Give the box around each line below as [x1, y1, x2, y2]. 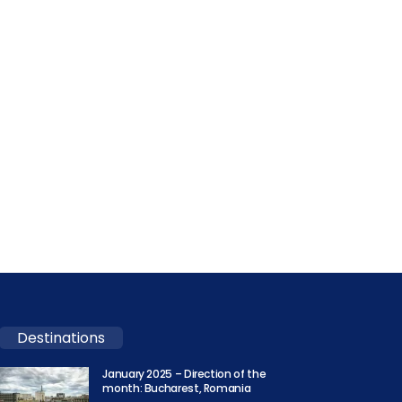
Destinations [17, 328, 106, 348]
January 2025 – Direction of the [102, 366, 267, 381]
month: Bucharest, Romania [102, 380, 251, 396]
